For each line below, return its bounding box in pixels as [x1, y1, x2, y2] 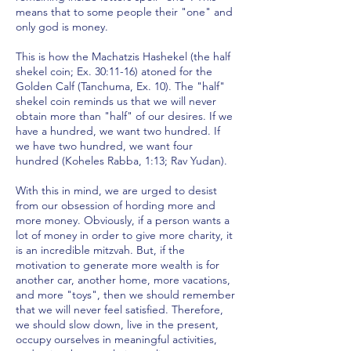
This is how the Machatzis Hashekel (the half [16, 49, 230, 63]
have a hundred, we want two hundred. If [16, 124, 220, 138]
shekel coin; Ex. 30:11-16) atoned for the [16, 64, 212, 78]
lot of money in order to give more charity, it [16, 228, 233, 242]
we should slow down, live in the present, [16, 317, 219, 331]
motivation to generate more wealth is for [16, 258, 219, 272]
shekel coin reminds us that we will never [16, 94, 216, 108]
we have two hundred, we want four [16, 139, 193, 153]
